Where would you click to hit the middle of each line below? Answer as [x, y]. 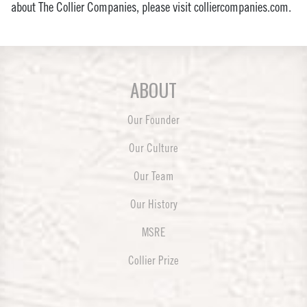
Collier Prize [153, 260]
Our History [153, 204]
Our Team [153, 176]
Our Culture [153, 148]
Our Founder [153, 120]
